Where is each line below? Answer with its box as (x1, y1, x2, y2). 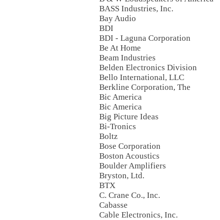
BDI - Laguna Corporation (99, 33, 191, 43)
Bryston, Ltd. (99, 171, 144, 180)
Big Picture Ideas (99, 112, 159, 121)
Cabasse (99, 200, 128, 210)
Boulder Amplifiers (99, 161, 166, 170)
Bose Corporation (99, 141, 161, 151)
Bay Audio (99, 14, 136, 23)
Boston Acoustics (99, 151, 160, 161)
